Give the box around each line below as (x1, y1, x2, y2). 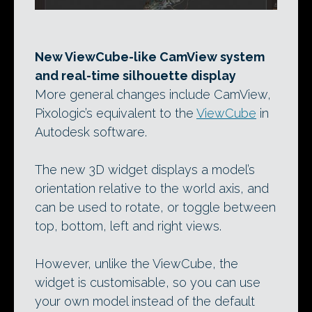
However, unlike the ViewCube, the (35, 256, 238, 271)
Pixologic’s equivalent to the (35, 105, 196, 120)
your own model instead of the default (35, 293, 255, 309)
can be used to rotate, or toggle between (35, 199, 276, 214)
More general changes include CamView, (35, 86, 271, 102)
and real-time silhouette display (35, 68, 236, 83)
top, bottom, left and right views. (35, 218, 221, 233)
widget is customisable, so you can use (35, 274, 260, 290)
